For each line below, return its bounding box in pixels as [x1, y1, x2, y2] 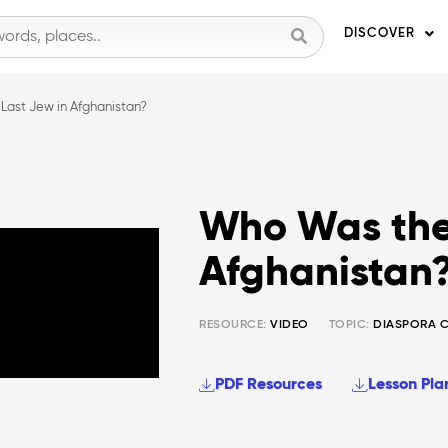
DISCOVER [344, 27, 415, 40]
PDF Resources [215, 376, 323, 393]
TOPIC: [328, 318, 370, 331]
